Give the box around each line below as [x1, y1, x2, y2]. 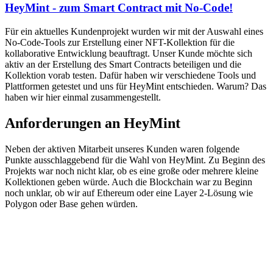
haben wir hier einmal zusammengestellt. [5, 91, 161, 102]
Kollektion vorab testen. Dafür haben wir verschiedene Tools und [5, 69, 256, 80]
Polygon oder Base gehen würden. [5, 198, 138, 209]
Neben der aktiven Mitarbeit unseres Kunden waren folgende [5, 143, 239, 154]
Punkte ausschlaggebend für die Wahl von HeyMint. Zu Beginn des [5, 154, 265, 165]
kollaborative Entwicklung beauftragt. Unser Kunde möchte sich [5, 48, 252, 58]
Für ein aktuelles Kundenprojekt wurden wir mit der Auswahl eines [5, 26, 263, 37]
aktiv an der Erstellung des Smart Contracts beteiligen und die [5, 58, 241, 69]
